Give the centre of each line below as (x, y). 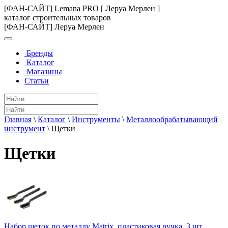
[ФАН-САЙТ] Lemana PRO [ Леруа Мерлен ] (82, 8)
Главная (18, 119)
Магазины (43, 72)
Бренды (39, 53)
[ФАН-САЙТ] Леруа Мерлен (54, 27)
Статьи (37, 81)
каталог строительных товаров (58, 18)
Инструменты (96, 119)
